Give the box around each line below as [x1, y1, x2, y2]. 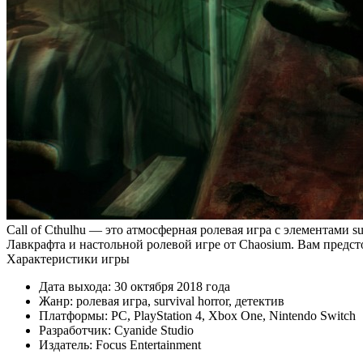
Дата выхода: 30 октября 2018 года [39, 279, 230, 293]
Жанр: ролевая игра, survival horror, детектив [39, 293, 284, 308]
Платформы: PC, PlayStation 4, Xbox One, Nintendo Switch [39, 308, 356, 322]
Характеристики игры [6, 251, 130, 266]
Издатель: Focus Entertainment [39, 337, 201, 352]
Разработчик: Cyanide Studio [39, 322, 194, 337]
